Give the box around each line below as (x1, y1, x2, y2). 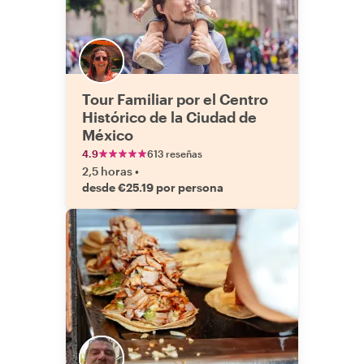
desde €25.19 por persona (82, 180, 223, 194)
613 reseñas (147, 148, 202, 159)
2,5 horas (82, 164, 132, 178)
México (82, 126, 133, 144)
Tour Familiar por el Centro (82, 90, 268, 108)
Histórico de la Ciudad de (82, 108, 257, 126)
